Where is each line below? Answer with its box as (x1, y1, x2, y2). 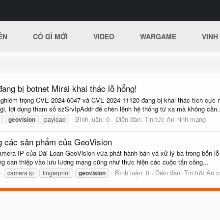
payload (44, 114, 66, 123)
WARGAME (140, 31, 177, 41)
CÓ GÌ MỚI (33, 31, 68, 41)
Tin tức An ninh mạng (144, 114, 206, 124)
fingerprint (43, 168, 70, 177)
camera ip (7, 168, 34, 177)
